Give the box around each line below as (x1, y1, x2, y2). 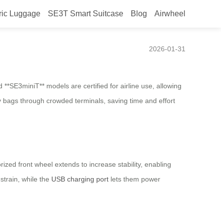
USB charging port (51, 175, 109, 184)
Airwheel (154, 9, 185, 18)
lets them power (109, 175, 160, 184)
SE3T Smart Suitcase (48, 9, 123, 18)
